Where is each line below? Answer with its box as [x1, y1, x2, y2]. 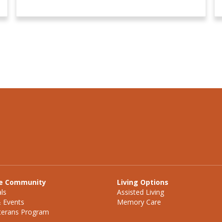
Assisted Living [117, 187, 164, 197]
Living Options [117, 177, 168, 187]
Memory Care [117, 197, 161, 207]
